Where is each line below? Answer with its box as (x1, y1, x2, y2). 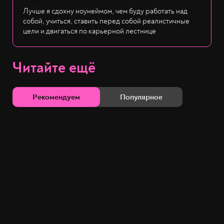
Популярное (120, 92, 162, 102)
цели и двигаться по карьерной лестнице (23, 26, 156, 36)
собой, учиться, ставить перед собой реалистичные (23, 16, 189, 26)
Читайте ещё (12, 58, 95, 77)
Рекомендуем (32, 92, 80, 102)
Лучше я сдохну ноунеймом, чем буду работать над (23, 6, 187, 16)
